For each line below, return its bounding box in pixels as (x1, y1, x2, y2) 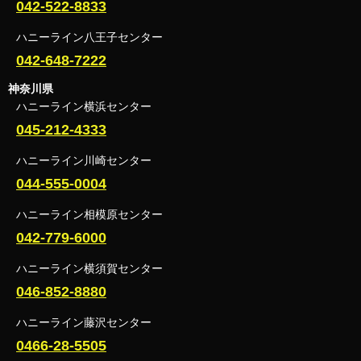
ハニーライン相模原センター (16, 207, 163, 221)
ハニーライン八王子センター (16, 30, 163, 44)
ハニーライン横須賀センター (16, 261, 163, 275)
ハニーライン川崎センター (16, 153, 151, 167)
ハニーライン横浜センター (16, 99, 151, 113)
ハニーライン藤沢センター (16, 315, 151, 329)
